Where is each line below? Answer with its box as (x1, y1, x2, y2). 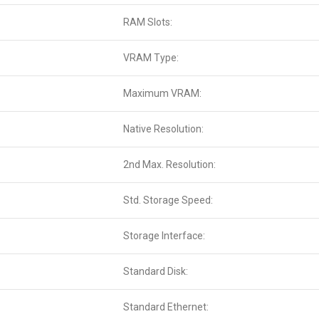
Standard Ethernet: (123, 301, 209, 313)
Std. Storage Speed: (123, 194, 213, 206)
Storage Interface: (123, 230, 205, 242)
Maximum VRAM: (123, 88, 202, 100)
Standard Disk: (123, 266, 188, 278)
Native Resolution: (123, 123, 204, 135)
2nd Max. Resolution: (123, 159, 216, 171)
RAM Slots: (123, 16, 172, 28)
